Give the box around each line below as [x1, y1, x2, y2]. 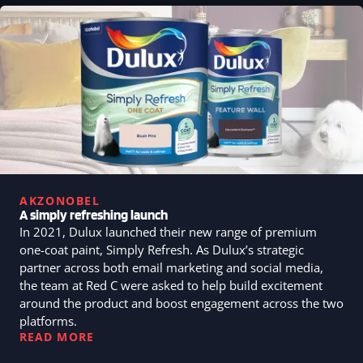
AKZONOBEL [19, 192, 100, 208]
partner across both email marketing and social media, [19, 258, 323, 275]
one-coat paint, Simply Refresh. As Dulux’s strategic [19, 241, 304, 258]
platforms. [19, 312, 77, 329]
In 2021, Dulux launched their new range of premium [19, 223, 317, 240]
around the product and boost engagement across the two [19, 294, 344, 311]
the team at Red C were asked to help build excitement [19, 276, 322, 293]
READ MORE [19, 328, 94, 344]
